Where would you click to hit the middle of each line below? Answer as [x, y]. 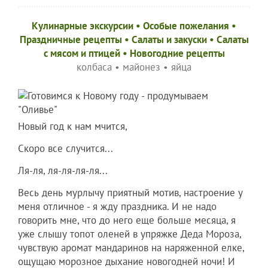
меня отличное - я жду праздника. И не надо [117, 207]
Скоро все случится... [66, 149]
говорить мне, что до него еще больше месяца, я [127, 220]
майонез [141, 67]
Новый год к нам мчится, [73, 127]
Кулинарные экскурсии [83, 26]
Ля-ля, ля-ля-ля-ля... [63, 171]
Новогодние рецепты [177, 54]
